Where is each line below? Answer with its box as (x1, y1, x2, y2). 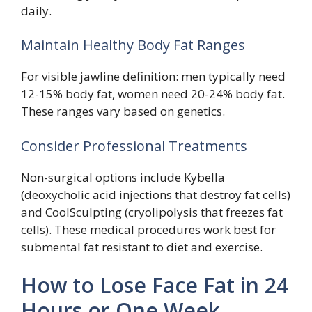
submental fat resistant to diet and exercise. (21, 238, 263, 255)
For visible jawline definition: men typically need (21, 68, 286, 85)
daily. (21, 2, 52, 19)
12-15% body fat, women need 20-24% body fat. (21, 86, 285, 102)
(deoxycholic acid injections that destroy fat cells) (21, 186, 290, 203)
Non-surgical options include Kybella (21, 169, 225, 185)
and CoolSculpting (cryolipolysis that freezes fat (21, 203, 283, 220)
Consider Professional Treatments (21, 136, 247, 155)
